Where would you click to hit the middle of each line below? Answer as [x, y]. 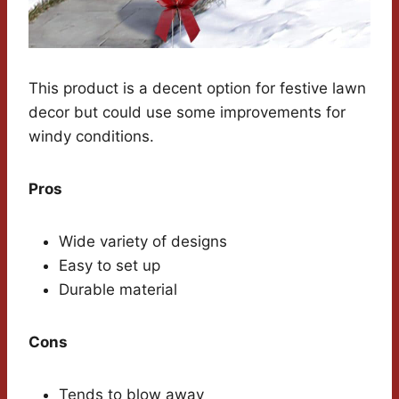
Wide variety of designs [143, 242]
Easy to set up [110, 266]
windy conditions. [91, 137]
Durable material [118, 290]
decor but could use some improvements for [187, 113]
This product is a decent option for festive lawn [197, 89]
